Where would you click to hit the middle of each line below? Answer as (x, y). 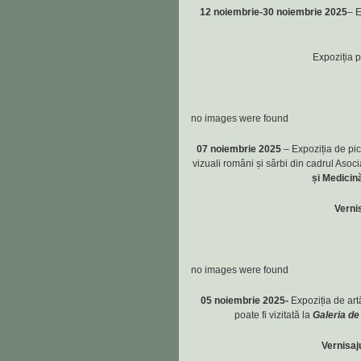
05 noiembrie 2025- (245, 301)
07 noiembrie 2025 (240, 149)
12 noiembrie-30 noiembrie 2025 (273, 12)
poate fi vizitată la (273, 315)
